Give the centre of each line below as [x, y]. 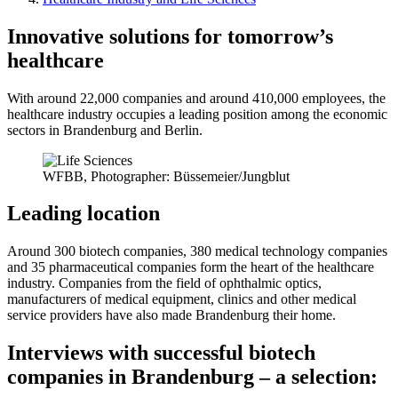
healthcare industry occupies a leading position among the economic [197, 114]
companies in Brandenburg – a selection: [192, 377]
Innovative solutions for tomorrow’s [170, 36]
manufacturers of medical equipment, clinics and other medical [182, 299]
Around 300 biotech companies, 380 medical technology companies [197, 251]
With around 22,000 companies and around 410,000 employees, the [196, 98]
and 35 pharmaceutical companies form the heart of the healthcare [191, 267]
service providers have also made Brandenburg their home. [171, 315]
